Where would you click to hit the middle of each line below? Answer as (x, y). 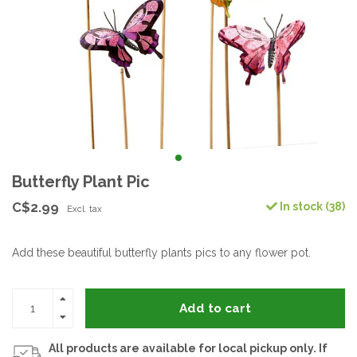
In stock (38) (311, 206)
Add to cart (215, 308)
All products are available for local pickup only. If (188, 348)
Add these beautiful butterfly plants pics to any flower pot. (161, 253)
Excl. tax (84, 209)
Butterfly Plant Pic (81, 182)
